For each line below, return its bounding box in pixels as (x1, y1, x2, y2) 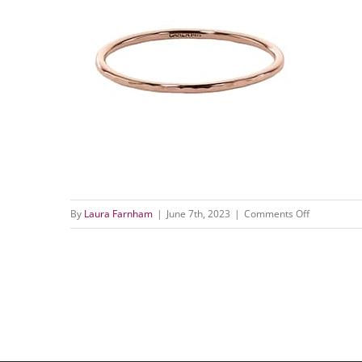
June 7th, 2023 (166, 207, 230, 221)
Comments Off (244, 207, 309, 221)
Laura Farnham (84, 207, 153, 221)
